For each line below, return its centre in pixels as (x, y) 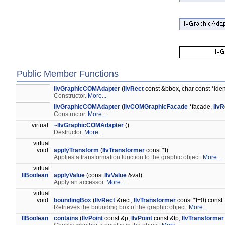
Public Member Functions (68, 74)
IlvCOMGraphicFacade (156, 107)
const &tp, (167, 218)
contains (66, 218)
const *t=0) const (199, 200)
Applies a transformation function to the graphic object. (128, 157)
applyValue (69, 175)
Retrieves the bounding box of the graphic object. (121, 207)
